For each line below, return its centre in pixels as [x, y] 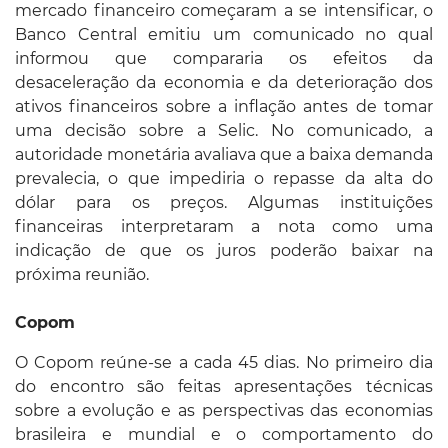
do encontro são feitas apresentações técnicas [224, 386]
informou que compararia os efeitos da [224, 58]
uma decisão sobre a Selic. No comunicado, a [224, 130]
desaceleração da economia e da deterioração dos [224, 82]
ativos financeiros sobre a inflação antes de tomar [224, 106]
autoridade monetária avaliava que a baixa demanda [224, 154]
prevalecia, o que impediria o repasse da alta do [224, 178]
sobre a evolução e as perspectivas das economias [224, 410]
